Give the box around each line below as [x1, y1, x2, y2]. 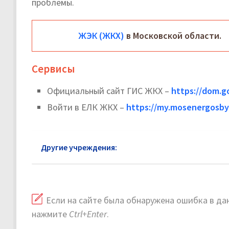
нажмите [32, 208, 69, 220]
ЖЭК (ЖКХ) [78, 30, 124, 42]
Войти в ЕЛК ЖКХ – [47, 101, 126, 113]
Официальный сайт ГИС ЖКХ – [47, 85, 171, 97]
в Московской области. [124, 30, 221, 42]
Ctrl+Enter [69, 208, 107, 220]
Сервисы [32, 62, 75, 76]
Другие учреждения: [41, 142, 117, 153]
